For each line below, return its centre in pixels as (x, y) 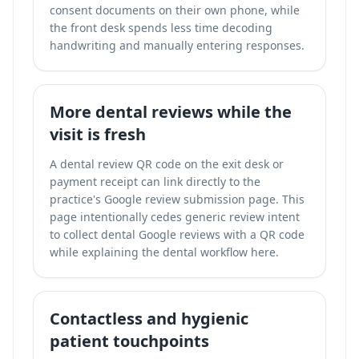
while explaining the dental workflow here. (164, 252)
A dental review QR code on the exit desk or (167, 164)
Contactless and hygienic (149, 319)
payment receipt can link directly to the (155, 182)
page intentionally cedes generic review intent (175, 217)
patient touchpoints (129, 341)
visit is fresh (98, 134)
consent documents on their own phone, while (175, 10)
